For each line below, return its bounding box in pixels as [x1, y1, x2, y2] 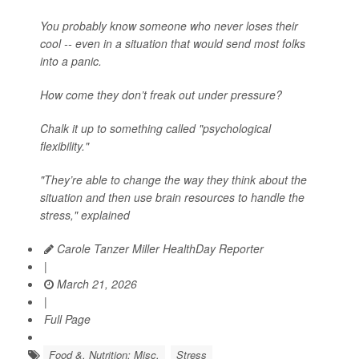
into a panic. [40, 53, 102, 69]
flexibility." [40, 138, 89, 154]
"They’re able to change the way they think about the [40, 171, 307, 188]
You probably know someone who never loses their [40, 18, 298, 34]
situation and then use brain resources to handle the [40, 189, 305, 205]
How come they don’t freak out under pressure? [40, 87, 282, 103]
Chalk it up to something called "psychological [40, 120, 271, 136]
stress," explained [40, 207, 130, 223]
